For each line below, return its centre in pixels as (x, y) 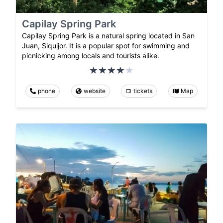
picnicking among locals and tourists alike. (91, 56)
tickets (143, 91)
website (94, 91)
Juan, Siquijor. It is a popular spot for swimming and (106, 46)
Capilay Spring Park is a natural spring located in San (108, 36)
